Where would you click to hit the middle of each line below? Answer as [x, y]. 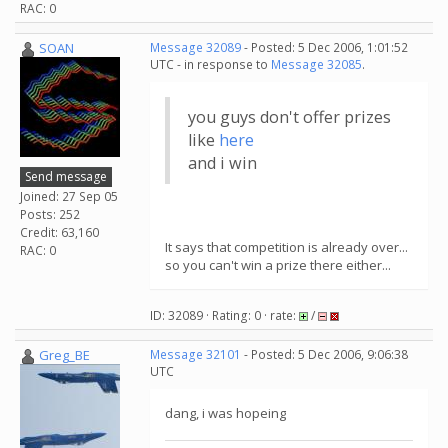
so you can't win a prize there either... [278, 265]
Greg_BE [64, 355]
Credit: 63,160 [59, 232]
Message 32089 [195, 47]
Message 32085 [316, 64]
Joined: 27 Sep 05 [69, 196]
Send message [66, 176]
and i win [222, 163]
